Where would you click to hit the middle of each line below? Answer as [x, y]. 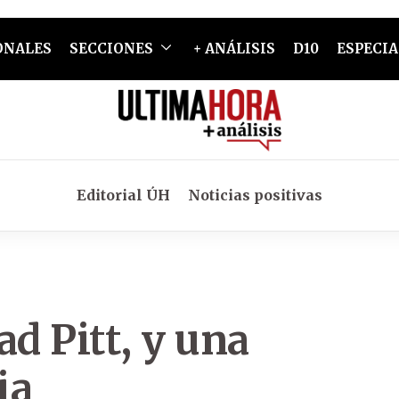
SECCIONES [111, 49]
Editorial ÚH [123, 195]
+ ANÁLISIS [234, 49]
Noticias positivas [255, 195]
